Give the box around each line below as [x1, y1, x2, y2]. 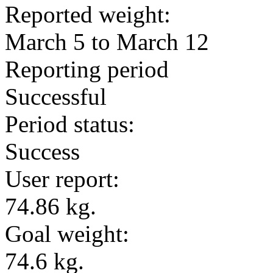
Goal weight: [5, 221, 129, 247]
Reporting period [5, 56, 169, 82]
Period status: [5, 111, 135, 137]
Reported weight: [5, 1, 171, 27]
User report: [5, 166, 119, 192]
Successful [5, 83, 107, 110]
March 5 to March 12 [5, 29, 209, 55]
